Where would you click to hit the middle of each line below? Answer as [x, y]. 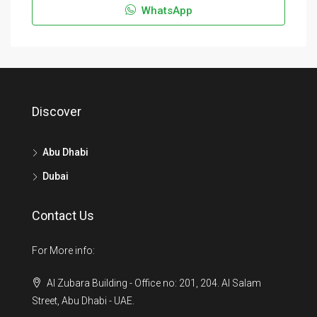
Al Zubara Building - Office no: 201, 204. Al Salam [153, 283]
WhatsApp [165, 11]
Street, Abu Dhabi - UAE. [83, 301]
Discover [57, 111]
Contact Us [63, 215]
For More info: [63, 250]
